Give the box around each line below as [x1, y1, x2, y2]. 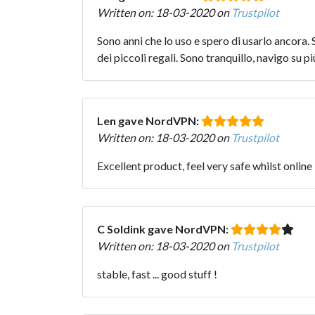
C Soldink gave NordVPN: [97, 221, 231, 236]
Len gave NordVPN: [97, 113, 201, 127]
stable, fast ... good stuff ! [97, 266, 217, 281]
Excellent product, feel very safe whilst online [97, 158, 312, 172]
